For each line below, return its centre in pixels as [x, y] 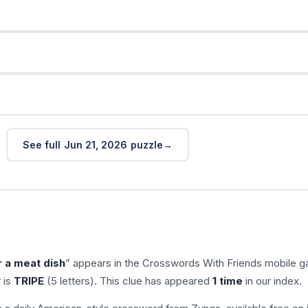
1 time [227, 280]
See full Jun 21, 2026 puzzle [92, 144]
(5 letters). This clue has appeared [128, 280]
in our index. [272, 280]
